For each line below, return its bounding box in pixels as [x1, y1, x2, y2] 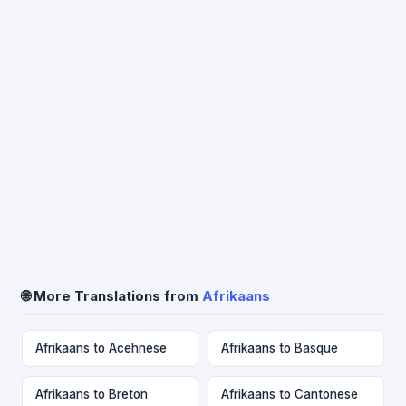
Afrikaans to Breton [35, 386, 148, 401]
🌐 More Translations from [22, 286, 202, 304]
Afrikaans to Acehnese [35, 340, 167, 355]
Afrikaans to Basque [221, 340, 338, 355]
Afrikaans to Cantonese [221, 386, 358, 401]
